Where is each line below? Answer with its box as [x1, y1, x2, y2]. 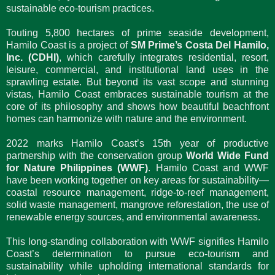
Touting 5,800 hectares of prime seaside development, [6, 27, 269, 38]
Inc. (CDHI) [6, 52, 59, 63]
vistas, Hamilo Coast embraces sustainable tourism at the [6, 88, 269, 99]
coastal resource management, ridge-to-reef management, [6, 187, 269, 198]
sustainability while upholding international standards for [6, 260, 269, 271]
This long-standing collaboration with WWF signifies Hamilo [6, 236, 269, 247]
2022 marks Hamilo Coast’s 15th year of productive [6, 137, 269, 149]
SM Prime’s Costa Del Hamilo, [130, 39, 269, 50]
